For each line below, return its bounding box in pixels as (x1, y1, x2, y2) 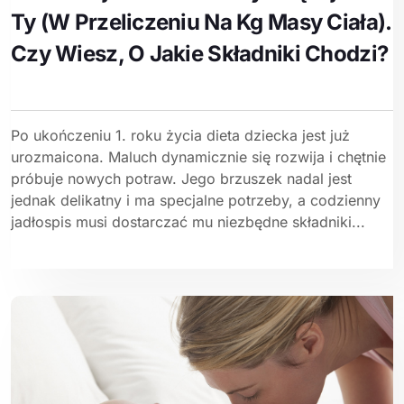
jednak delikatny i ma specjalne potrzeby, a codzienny (11, 191, 381, 210)
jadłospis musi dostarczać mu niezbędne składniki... (11, 213, 365, 232)
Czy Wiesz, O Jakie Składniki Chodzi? (11, 41, 389, 68)
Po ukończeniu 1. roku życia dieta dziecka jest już (11, 126, 350, 145)
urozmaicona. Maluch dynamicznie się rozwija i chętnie (11, 148, 386, 167)
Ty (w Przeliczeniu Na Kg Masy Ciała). (11, 9, 391, 36)
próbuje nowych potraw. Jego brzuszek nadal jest (11, 170, 352, 188)
